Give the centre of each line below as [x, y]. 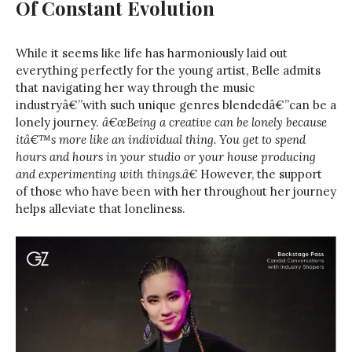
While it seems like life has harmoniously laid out [152, 53]
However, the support [260, 174]
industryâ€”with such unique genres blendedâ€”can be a [176, 104]
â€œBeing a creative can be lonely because [214, 122]
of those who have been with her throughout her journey [176, 191]
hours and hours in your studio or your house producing [166, 156]
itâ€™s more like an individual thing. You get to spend [161, 139]
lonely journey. [59, 122]
